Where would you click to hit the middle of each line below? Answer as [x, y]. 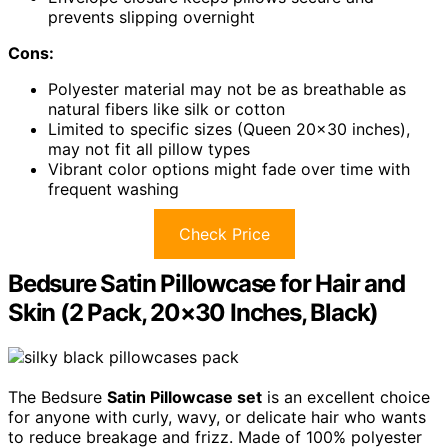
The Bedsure [57, 397]
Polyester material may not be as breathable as [227, 89]
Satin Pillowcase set [184, 397]
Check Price [224, 234]
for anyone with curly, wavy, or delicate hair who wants [217, 417]
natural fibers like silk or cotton [166, 109]
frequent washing [113, 189]
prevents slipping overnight [151, 17]
